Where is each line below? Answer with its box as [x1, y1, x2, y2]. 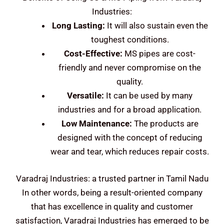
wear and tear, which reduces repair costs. [50, 146, 209, 157]
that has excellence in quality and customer [31, 201, 193, 211]
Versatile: [67, 90, 104, 101]
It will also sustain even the [104, 20, 208, 31]
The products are [131, 118, 198, 129]
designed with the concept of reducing [57, 132, 202, 143]
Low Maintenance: [61, 118, 132, 129]
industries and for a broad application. [58, 104, 201, 115]
